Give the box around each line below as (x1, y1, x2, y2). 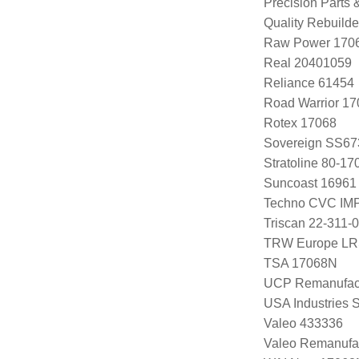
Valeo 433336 (263, 316, 343, 330)
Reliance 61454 (263, 75, 354, 90)
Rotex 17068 (263, 115, 337, 130)
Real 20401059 (263, 55, 352, 70)
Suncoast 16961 (263, 175, 357, 190)
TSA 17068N (263, 256, 337, 270)
